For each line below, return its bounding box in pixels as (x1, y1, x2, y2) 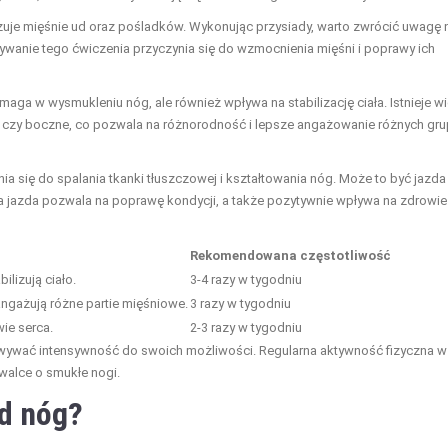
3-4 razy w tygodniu (190, 272, 302, 288)
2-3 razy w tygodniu (190, 320, 302, 336)
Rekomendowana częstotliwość (190, 248, 391, 264)
